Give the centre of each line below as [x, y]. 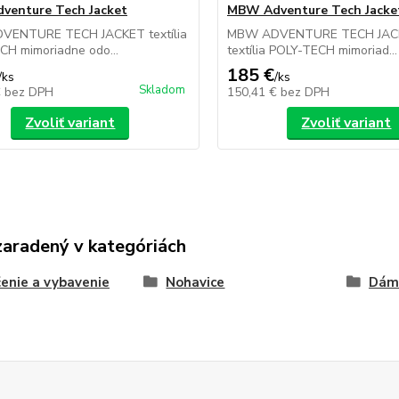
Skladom [162, 90]
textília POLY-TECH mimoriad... [312, 50]
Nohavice [195, 282]
